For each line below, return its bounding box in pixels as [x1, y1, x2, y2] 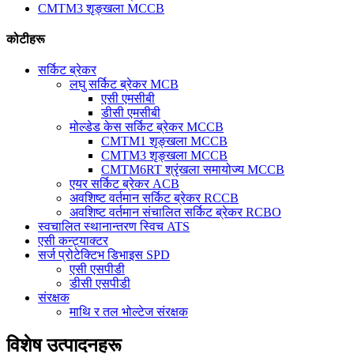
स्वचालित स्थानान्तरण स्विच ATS [38, 220, 190, 234]
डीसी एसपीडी [70, 277, 130, 291]
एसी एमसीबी [101, 92, 155, 106]
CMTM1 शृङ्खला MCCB [101, 134, 228, 149]
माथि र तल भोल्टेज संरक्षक [70, 305, 188, 319]
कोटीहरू [6, 32, 45, 47]
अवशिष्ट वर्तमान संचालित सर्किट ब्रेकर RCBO [70, 205, 281, 220]
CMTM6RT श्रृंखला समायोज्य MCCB [101, 163, 284, 177]
